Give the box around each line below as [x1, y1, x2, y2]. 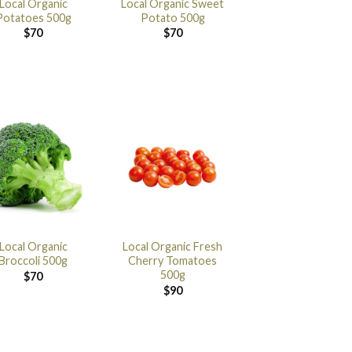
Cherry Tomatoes [128, 254, 218, 268]
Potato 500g [140, 10, 205, 24]
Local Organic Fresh [123, 240, 223, 254]
